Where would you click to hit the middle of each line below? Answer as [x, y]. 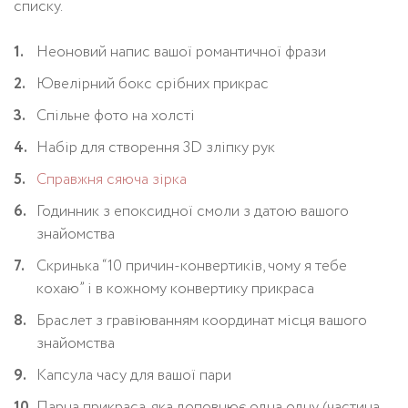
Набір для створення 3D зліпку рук [156, 148]
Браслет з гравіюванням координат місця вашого [202, 321]
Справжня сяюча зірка [112, 179]
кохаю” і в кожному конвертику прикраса [175, 289]
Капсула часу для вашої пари [134, 375]
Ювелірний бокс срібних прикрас [153, 84]
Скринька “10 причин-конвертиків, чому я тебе [192, 266]
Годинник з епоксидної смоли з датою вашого [193, 211]
